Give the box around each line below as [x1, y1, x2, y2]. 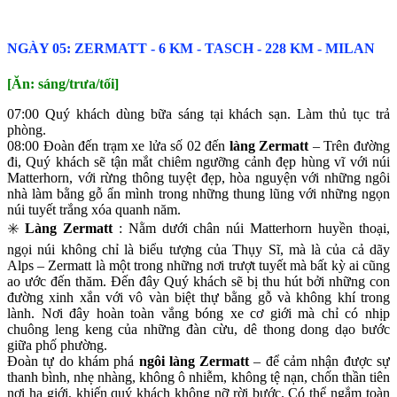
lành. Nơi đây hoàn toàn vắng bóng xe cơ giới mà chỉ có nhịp [7, 305, 390, 321]
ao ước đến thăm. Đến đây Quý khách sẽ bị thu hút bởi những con [7, 273, 390, 289]
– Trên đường [308, 137, 391, 153]
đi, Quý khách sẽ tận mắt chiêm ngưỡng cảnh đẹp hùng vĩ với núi [7, 153, 390, 169]
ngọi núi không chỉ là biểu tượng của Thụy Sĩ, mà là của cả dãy [7, 241, 390, 257]
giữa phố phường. [7, 337, 107, 353]
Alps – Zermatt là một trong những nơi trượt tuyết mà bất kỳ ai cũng [7, 257, 390, 273]
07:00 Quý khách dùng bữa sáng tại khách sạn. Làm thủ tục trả [7, 105, 390, 121]
